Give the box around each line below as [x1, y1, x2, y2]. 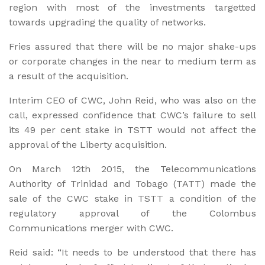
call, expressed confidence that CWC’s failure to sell [9, 109, 256, 121]
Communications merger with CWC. [9, 222, 173, 234]
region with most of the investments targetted [9, 1, 256, 13]
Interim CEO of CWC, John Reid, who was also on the [9, 94, 256, 106]
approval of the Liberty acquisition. [9, 138, 167, 150]
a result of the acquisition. [9, 70, 128, 82]
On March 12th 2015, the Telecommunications [9, 163, 256, 174]
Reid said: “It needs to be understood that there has [9, 246, 256, 258]
